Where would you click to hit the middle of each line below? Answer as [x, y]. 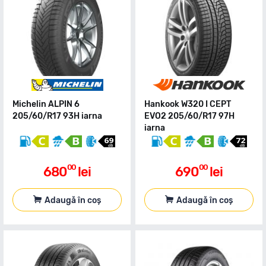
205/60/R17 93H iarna [57, 116]
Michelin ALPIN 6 [46, 104]
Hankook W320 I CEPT [188, 104]
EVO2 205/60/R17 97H [189, 116]
